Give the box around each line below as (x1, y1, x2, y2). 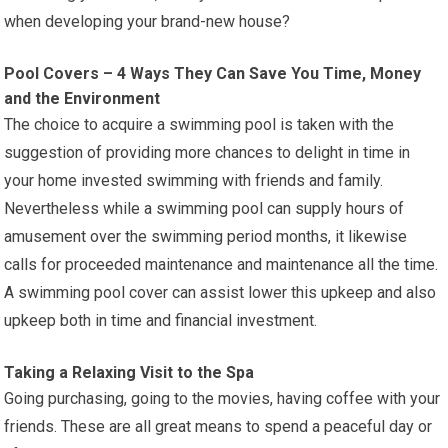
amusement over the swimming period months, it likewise (4, 226, 408, 246)
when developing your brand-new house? (4, 11, 291, 31)
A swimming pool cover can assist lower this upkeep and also (4, 282, 437, 302)
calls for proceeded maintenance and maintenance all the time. (4, 254, 439, 274)
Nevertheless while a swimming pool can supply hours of (4, 198, 405, 218)
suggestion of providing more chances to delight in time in (4, 142, 411, 162)
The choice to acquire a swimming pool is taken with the (4, 114, 395, 134)
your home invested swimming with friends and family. (4, 170, 384, 190)
